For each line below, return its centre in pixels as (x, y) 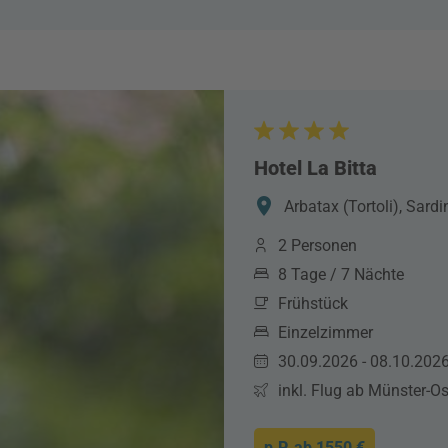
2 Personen (317, 245)
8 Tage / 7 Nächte (341, 274)
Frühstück (313, 303)
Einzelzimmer (325, 332)
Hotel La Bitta (315, 168)
